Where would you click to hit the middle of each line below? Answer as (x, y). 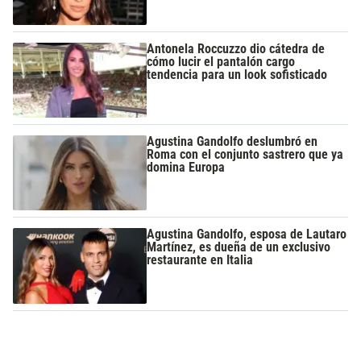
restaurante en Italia (200, 260)
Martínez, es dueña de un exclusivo (239, 247)
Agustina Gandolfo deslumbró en (232, 141)
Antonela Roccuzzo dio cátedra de (236, 48)
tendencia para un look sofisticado (237, 74)
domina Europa (186, 167)
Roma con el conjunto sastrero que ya (245, 154)
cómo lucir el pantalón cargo (221, 61)
